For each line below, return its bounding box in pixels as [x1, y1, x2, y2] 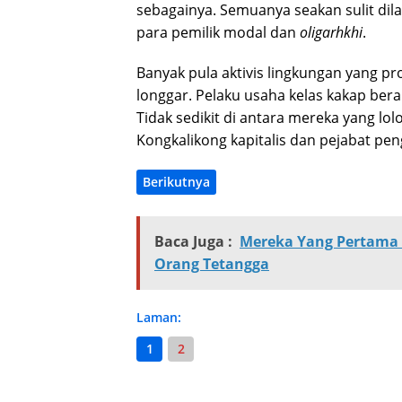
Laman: [136, 309, 181, 326]
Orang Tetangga [154, 254, 269, 274]
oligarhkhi [300, 22, 363, 42]
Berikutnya [143, 173, 210, 190]
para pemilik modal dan [136, 22, 300, 42]
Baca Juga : [154, 232, 232, 251]
